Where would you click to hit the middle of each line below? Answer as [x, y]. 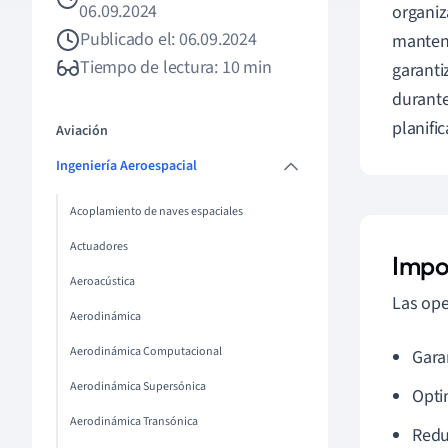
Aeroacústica [102, 281]
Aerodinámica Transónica [134, 421]
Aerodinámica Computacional [146, 351]
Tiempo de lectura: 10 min [176, 67]
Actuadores [99, 246]
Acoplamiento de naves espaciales [156, 211]
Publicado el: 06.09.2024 [168, 39]
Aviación [82, 131]
